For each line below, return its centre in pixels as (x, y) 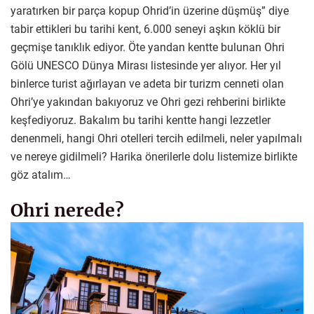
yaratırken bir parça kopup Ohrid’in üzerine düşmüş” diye (150, 11)
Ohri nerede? (67, 210)
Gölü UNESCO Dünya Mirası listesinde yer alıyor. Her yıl (146, 65)
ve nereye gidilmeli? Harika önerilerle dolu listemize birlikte (154, 156)
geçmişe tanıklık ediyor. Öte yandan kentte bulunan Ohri (148, 47)
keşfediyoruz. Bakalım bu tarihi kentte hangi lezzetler (141, 120)
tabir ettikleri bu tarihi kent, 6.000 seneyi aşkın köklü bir (145, 29)
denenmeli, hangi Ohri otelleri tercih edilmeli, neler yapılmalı (156, 138)
